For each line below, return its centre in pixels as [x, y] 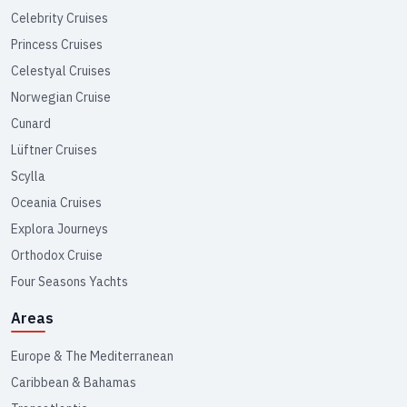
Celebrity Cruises [60, 19]
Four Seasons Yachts [69, 282]
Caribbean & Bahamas [74, 383]
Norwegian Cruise [61, 98]
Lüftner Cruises [54, 150]
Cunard [31, 124]
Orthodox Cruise [57, 256]
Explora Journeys [60, 229]
